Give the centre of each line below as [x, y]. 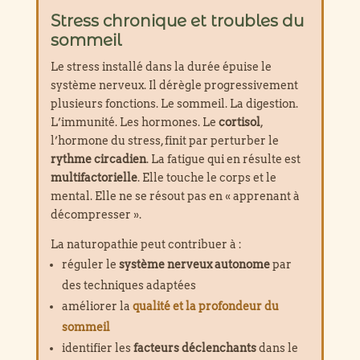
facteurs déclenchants [194, 348]
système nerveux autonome [194, 264]
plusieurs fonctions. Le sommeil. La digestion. [174, 103]
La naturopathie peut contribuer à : [146, 244]
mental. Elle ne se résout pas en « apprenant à [175, 196]
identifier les [97, 348]
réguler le [90, 264]
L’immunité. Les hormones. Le [134, 122]
